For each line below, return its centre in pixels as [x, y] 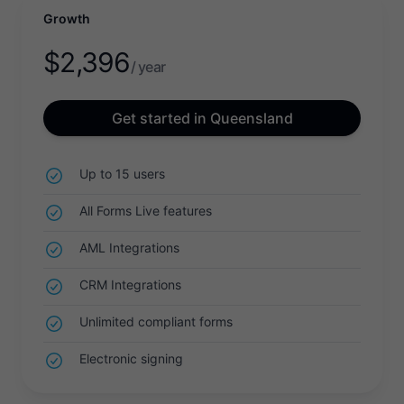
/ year [147, 67]
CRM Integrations [130, 285]
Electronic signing [131, 358]
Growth [67, 18]
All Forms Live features [146, 211]
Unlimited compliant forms [156, 321]
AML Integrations [129, 248]
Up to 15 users [122, 174]
